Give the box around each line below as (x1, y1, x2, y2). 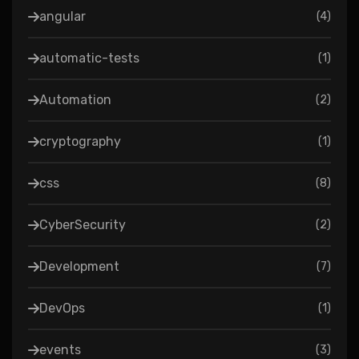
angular (39, 9, 86, 25)
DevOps (39, 301, 85, 317)
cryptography (39, 134, 121, 150)
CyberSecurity (39, 217, 126, 233)
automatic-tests (39, 50, 139, 67)
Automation (39, 92, 111, 108)
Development (39, 259, 119, 275)
